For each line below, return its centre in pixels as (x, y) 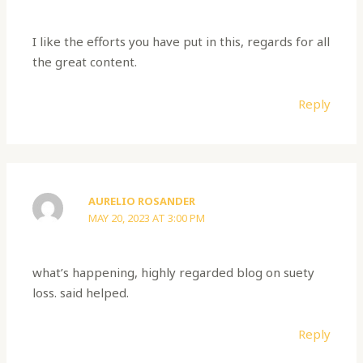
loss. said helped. (81, 292)
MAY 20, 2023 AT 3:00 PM (147, 218)
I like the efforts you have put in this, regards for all (181, 42)
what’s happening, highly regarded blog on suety (174, 272)
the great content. (85, 62)
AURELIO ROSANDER (142, 201)
